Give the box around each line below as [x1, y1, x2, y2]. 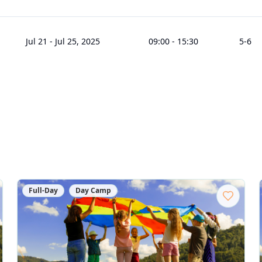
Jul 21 [26, 36, 47, 47]
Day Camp [75, 185, 112, 195]
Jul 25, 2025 [55, 36, 100, 47]
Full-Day [29, 185, 58, 195]
